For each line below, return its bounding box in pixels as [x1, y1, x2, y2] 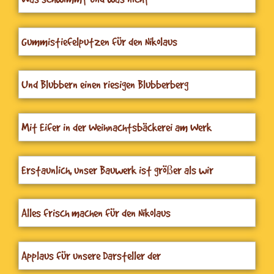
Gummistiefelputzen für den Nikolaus [21, 34, 177, 48]
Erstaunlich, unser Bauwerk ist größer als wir [21, 163, 213, 177]
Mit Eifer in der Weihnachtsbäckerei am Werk [21, 120, 212, 134]
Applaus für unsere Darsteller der [21, 248, 161, 262]
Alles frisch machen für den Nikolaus [21, 206, 171, 220]
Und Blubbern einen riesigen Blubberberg [21, 77, 188, 91]
